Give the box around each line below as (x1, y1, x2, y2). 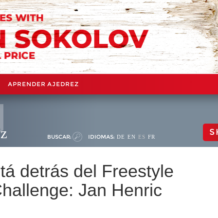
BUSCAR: (47, 133, 71, 140)
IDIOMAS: (88, 133, 114, 140)
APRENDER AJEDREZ (8, 80, 79, 88)
